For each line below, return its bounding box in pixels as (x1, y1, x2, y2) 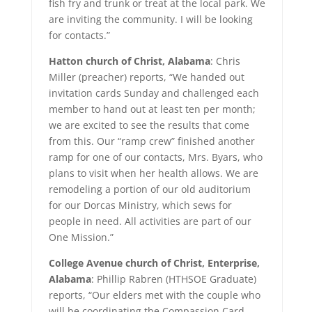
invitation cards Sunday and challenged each (48, 86, 259, 100)
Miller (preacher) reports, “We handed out (48, 70, 244, 84)
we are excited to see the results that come (48, 118, 249, 132)
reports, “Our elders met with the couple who (48, 288, 260, 302)
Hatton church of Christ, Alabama (48, 54, 210, 68)
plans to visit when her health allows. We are (48, 166, 258, 180)
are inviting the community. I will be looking (48, 13, 253, 26)
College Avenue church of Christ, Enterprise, (48, 256, 260, 270)
